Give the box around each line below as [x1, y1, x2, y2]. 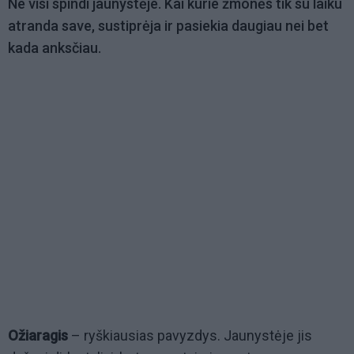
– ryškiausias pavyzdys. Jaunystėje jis [68, 327, 312, 345]
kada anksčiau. [8, 40, 101, 57]
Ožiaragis [8, 327, 68, 345]
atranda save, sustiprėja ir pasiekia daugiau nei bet [8, 17, 329, 35]
